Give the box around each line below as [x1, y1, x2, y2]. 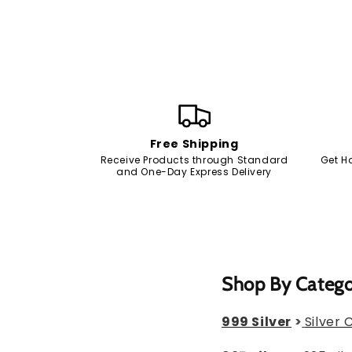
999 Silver [222, 313, 291, 332]
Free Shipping [149, 135, 239, 152]
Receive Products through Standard [100, 152, 288, 167]
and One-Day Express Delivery [116, 164, 272, 178]
